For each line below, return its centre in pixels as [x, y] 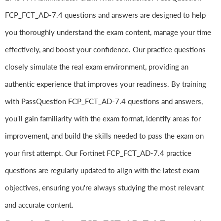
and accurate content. [39, 205]
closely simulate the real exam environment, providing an [97, 67]
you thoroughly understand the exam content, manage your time [108, 32]
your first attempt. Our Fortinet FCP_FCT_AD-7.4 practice [98, 153]
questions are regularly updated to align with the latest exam [102, 170]
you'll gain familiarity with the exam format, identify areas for [103, 119]
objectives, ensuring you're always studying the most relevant [105, 188]
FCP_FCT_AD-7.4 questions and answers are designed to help [105, 15]
